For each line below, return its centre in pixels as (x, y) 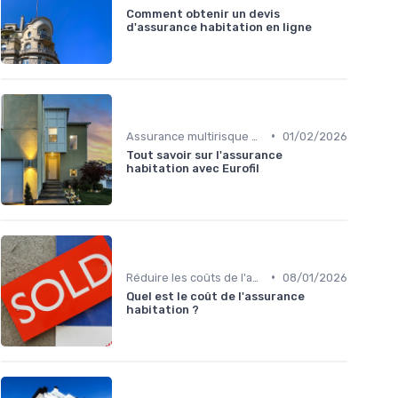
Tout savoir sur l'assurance (204, 155)
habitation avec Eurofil (193, 168)
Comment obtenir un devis (203, 13)
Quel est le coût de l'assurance (215, 296)
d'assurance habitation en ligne (219, 27)
